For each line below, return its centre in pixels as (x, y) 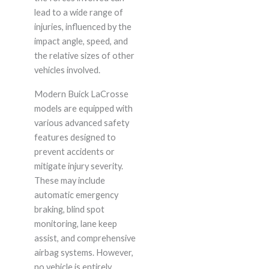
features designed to (75, 138)
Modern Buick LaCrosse (81, 94)
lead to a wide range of (78, 13)
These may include (69, 181)
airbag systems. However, (83, 253)
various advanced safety (81, 123)
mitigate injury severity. (78, 166)
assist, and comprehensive (85, 238)
